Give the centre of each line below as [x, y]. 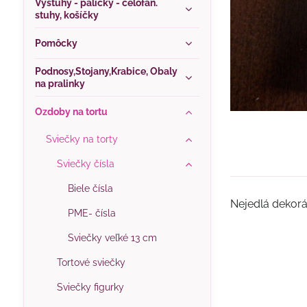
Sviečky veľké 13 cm [112, 238]
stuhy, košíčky [66, 15]
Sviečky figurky [90, 287]
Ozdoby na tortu [71, 112]
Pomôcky [56, 43]
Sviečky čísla [85, 164]
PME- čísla [91, 213]
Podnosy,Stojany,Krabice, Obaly [106, 71]
